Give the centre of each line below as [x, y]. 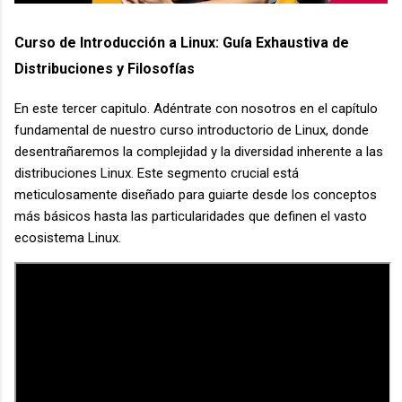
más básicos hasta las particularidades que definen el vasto [191, 217]
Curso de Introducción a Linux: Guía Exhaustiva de [182, 43]
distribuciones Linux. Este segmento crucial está [157, 174]
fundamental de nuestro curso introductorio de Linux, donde [192, 131]
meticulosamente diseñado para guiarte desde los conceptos [196, 195]
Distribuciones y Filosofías [105, 69]
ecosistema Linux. [70, 238]
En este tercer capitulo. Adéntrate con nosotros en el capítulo [196, 109]
